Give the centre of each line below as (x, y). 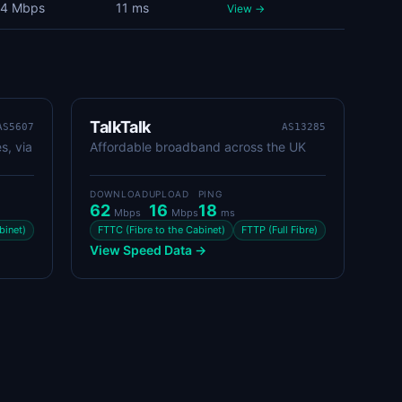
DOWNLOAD (119, 194)
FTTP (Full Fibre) (280, 230)
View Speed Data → (148, 250)
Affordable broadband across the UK (198, 147)
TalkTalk (121, 127)
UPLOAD (169, 194)
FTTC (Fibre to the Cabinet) (162, 230)
